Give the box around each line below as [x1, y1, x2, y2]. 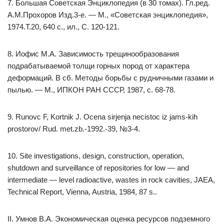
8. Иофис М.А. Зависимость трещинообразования [7, 49, 179, 58]
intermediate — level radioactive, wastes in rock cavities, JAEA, [7, 175, 215, 184]
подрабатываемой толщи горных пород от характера [7, 61, 189, 70]
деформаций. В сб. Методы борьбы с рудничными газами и [7, 73, 213, 82]
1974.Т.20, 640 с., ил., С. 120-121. [7, 22, 119, 31]
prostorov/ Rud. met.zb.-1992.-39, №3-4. [7, 124, 140, 133]
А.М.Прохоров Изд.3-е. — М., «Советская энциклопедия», [7, 10, 208, 19]
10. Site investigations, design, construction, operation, [7, 151, 184, 160]
